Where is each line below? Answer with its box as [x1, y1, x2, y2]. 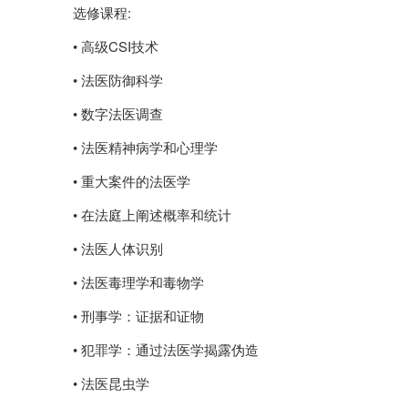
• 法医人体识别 [73, 239, 163, 259]
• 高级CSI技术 [73, 36, 158, 56]
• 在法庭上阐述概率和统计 [73, 205, 231, 225]
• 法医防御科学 [73, 70, 163, 90]
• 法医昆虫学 [73, 373, 149, 393]
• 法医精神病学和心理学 [73, 138, 218, 158]
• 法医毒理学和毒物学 [73, 272, 204, 292]
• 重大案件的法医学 [73, 171, 190, 191]
